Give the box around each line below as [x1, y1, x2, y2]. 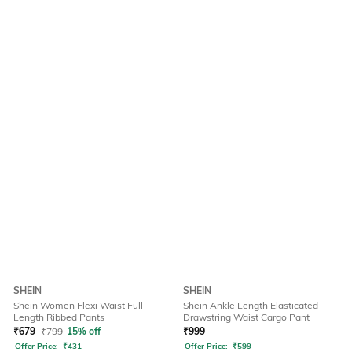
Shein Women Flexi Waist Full [13, 299, 143, 312]
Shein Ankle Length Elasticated [183, 299, 318, 312]
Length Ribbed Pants [13, 311, 104, 324]
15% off [67, 325, 101, 338]
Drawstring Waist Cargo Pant [183, 311, 310, 324]
